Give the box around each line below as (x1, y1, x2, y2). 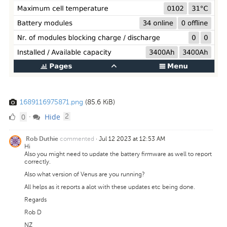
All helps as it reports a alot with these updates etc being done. (24, 183, 195, 191)
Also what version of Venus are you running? (24, 170, 145, 178)
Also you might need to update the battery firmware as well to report (24, 150, 212, 158)
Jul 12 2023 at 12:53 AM (99, 135, 165, 142)
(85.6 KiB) (85, 98, 115, 107)
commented (60, 135, 94, 142)
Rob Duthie (26, 136, 60, 142)
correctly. (24, 158, 51, 165)
